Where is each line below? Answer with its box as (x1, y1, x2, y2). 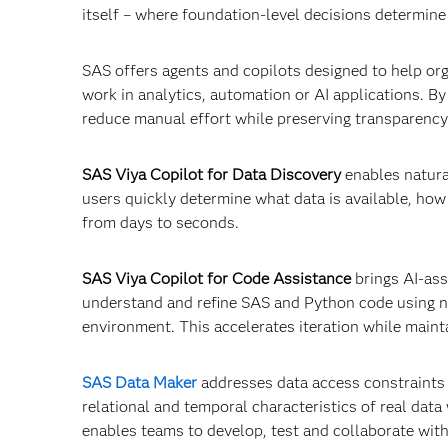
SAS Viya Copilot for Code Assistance (82, 269, 351, 288)
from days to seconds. (82, 213, 239, 232)
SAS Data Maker (82, 373, 197, 392)
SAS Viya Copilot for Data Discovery (82, 165, 341, 184)
